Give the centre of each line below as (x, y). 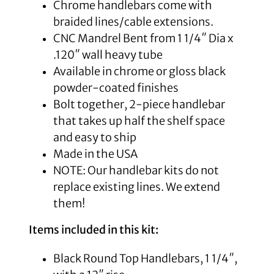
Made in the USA (95, 154)
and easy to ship (94, 138)
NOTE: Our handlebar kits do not (136, 171)
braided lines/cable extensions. (133, 22)
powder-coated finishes (116, 88)
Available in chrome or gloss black (139, 72)
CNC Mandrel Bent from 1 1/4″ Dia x (143, 39)
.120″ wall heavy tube (108, 55)
